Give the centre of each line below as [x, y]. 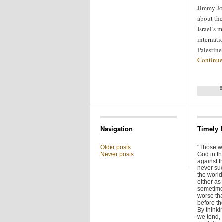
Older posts [115, 147]
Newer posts [117, 154]
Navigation [116, 129]
